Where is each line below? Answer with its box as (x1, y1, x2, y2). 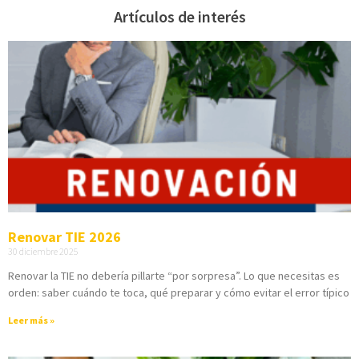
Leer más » (8, 313, 54, 326)
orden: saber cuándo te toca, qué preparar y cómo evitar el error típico (8, 284, 349, 300)
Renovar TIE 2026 (8, 227, 121, 246)
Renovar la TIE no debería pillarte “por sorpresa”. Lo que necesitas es (8, 268, 340, 283)
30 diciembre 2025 (8, 244, 79, 257)
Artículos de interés (113, 6, 246, 26)
